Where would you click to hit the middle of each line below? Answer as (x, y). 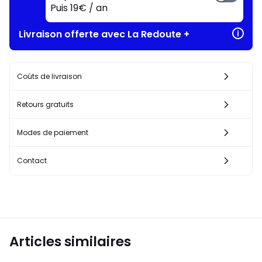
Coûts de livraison (49, 76)
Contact (32, 160)
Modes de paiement (53, 132)
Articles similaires (70, 241)
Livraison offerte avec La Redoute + (104, 34)
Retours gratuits (45, 104)
